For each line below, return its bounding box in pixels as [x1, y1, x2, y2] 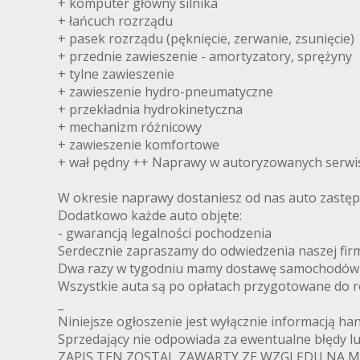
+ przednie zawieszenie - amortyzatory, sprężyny [58, 47, 352, 66]
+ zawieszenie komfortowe [58, 136, 219, 154]
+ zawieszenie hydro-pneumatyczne [58, 83, 273, 101]
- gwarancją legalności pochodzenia [58, 224, 272, 243]
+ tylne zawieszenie [58, 65, 174, 84]
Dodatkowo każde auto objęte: [58, 207, 242, 225]
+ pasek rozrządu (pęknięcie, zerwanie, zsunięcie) [58, 30, 354, 48]
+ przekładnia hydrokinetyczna [58, 100, 243, 119]
